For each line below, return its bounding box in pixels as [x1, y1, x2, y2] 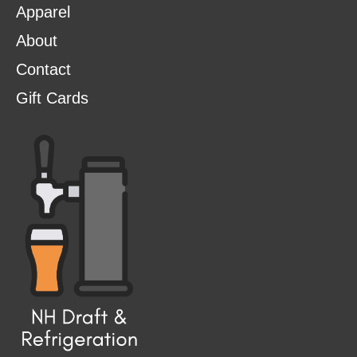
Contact [16, 61, 71, 78]
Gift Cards [16, 89, 88, 107]
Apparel [16, 3, 70, 21]
